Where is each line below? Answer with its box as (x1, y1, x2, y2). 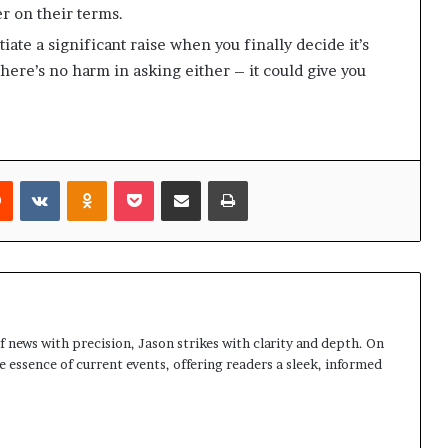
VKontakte (59, 172, 127, 189)
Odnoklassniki (106, 172, 195, 189)
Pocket (153, 172, 196, 189)
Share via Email (200, 172, 235, 189)
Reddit (12, 172, 53, 189)
